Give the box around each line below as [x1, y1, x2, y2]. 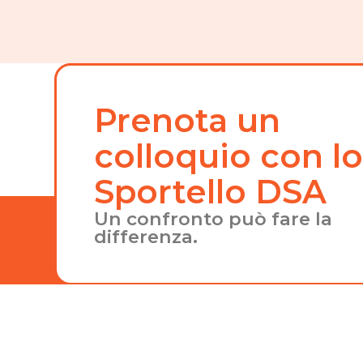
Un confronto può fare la [94, 207, 333, 231]
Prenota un [94, 100, 281, 141]
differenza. [94, 225, 199, 249]
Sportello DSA [94, 172, 327, 212]
